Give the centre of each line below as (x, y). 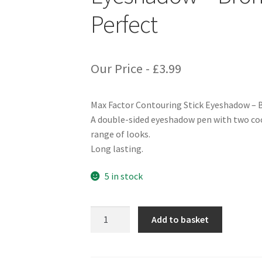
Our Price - (121, 68)
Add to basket (180, 219)
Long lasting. (117, 148)
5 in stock (124, 176)
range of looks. (120, 134)
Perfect (124, 24)
